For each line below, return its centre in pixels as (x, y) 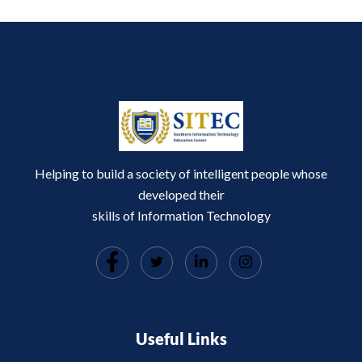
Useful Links (181, 338)
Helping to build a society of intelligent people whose (181, 173)
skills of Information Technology (181, 215)
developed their (181, 194)
